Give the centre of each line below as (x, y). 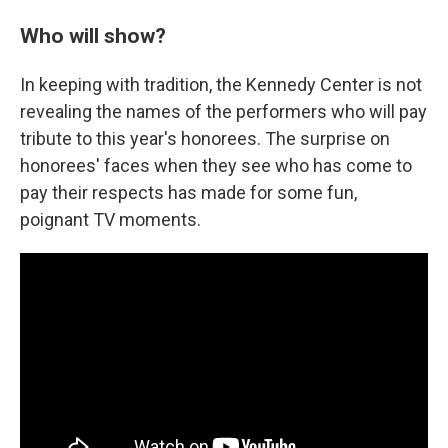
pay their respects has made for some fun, (188, 192)
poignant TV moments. (110, 219)
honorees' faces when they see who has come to (216, 165)
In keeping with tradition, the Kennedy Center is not (221, 84)
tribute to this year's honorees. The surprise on (205, 138)
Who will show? (93, 35)
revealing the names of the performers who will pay (223, 111)
